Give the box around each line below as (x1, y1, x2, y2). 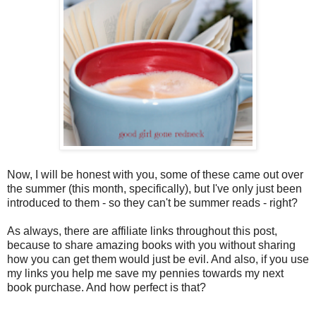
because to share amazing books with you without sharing (7, 238, 296, 251)
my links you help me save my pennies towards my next (7, 267, 284, 279)
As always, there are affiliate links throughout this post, (7, 224, 277, 237)
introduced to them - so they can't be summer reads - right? (7, 196, 298, 209)
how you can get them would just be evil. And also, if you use (7, 253, 309, 265)
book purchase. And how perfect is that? (7, 281, 206, 293)
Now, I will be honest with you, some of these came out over (7, 168, 303, 181)
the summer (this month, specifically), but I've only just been (7, 182, 302, 195)
